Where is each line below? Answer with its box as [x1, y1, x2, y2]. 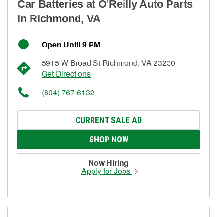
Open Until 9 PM [42, 38, 100, 50]
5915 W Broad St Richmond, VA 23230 [42, 57, 175, 68]
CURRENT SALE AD [75, 114, 142, 125]
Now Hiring [88, 156, 129, 168]
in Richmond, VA [17, 12, 101, 25]
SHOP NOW [89, 134, 128, 144]
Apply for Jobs [81, 165, 132, 176]
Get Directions [42, 67, 91, 79]
